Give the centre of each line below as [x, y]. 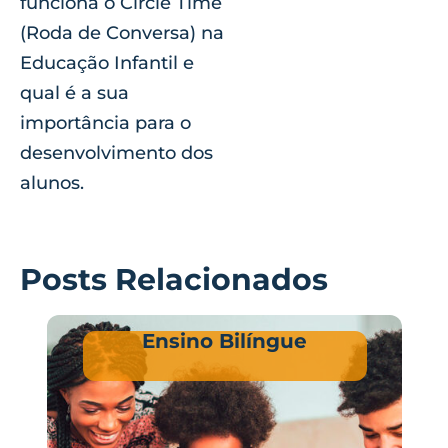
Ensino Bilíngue [224, 341]
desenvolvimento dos [116, 153]
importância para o [105, 123]
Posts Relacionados [174, 280]
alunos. [52, 183]
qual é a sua [74, 93]
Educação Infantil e [107, 63]
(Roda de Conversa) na [122, 33]
